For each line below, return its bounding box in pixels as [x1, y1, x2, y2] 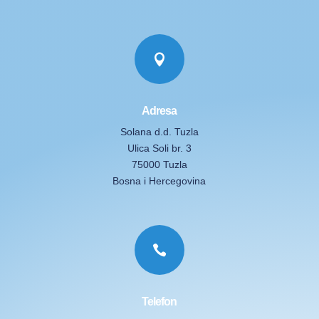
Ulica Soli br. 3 [127, 142, 192, 154]
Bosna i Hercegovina [113, 174, 206, 187]
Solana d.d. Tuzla [120, 125, 199, 137]
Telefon [142, 295, 177, 308]
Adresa [142, 104, 177, 117]
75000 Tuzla [131, 158, 187, 170]
